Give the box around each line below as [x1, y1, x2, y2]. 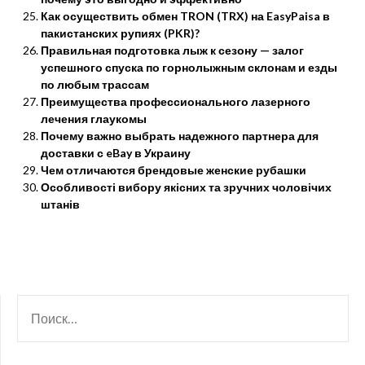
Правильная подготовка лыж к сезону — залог [41, 43, 304, 57]
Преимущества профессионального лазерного [41, 95, 310, 108]
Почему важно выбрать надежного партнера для [41, 129, 319, 143]
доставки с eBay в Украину [41, 146, 191, 160]
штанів [41, 197, 80, 211]
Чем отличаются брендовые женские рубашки [41, 163, 306, 177]
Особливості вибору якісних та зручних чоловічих [41, 180, 332, 194]
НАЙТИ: [16, 297, 62, 311]
